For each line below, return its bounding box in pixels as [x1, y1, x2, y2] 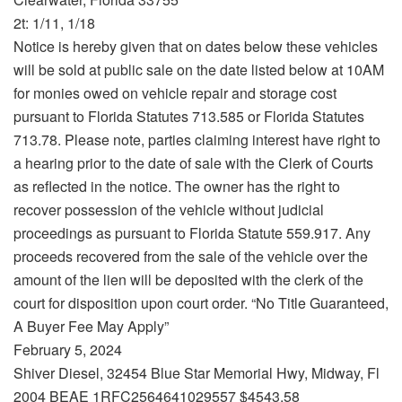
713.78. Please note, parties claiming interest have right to [13, 129, 380, 151]
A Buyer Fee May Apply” [13, 316, 169, 337]
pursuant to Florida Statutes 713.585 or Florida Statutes [13, 106, 364, 127]
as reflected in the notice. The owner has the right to [13, 176, 340, 197]
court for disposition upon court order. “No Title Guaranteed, [13, 293, 389, 314]
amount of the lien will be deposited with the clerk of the [13, 269, 363, 291]
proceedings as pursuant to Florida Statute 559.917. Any [13, 223, 371, 244]
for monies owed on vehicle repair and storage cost [13, 83, 336, 104]
